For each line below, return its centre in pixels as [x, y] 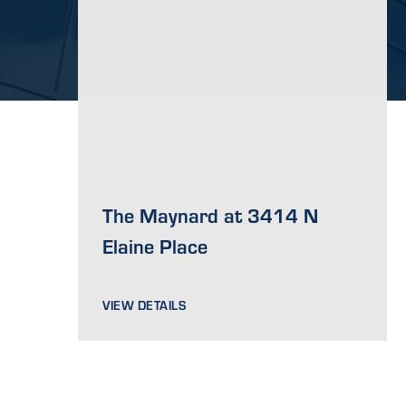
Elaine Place [155, 245]
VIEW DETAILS [145, 304]
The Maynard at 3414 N [211, 214]
